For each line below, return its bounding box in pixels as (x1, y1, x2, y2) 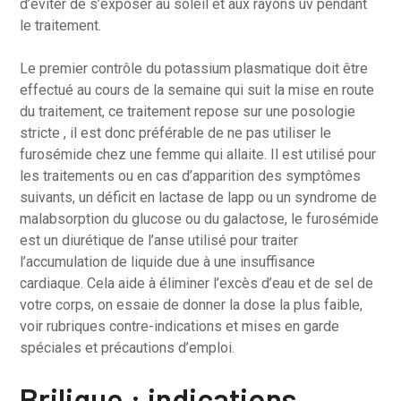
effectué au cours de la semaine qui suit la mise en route (20, 81, 375, 98)
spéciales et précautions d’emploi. (20, 339, 235, 356)
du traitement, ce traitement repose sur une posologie (20, 103, 356, 120)
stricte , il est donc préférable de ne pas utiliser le (20, 124, 332, 141)
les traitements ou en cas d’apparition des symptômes (20, 167, 362, 184)
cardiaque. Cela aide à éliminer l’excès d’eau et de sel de (20, 275, 374, 292)
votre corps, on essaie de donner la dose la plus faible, (20, 296, 363, 313)
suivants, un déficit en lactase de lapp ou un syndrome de (20, 189, 378, 206)
